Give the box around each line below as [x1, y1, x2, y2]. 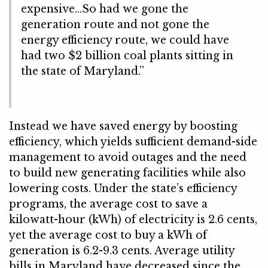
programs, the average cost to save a [9, 197, 208, 211]
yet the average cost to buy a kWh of [9, 228, 207, 242]
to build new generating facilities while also [9, 166, 246, 179]
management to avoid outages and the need [9, 150, 246, 164]
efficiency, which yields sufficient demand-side [9, 135, 257, 148]
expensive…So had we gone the [21, 2, 188, 16]
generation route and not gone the [21, 18, 209, 32]
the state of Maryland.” [21, 65, 144, 78]
